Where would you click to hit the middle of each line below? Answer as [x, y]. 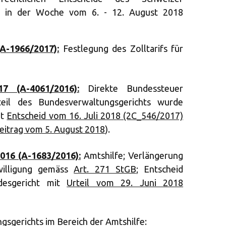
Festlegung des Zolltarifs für [121, 48]
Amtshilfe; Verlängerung [132, 155]
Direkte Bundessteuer [131, 88]
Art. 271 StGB [105, 169]
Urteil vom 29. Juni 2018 [125, 183]
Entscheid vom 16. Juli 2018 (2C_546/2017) [95, 116]
